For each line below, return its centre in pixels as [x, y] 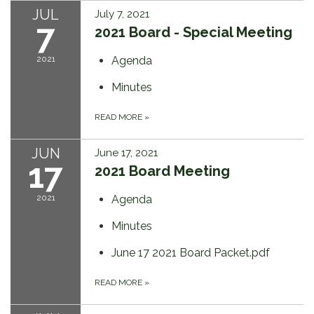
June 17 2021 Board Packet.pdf [191, 253]
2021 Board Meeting [162, 171]
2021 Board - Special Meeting [193, 33]
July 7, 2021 [122, 14]
